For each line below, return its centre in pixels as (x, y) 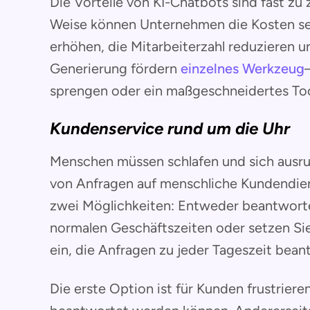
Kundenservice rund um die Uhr (170, 128)
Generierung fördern (115, 68)
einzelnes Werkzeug (243, 68)
